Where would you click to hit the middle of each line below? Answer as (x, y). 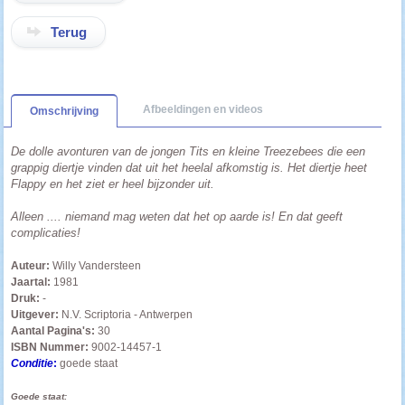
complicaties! (46, 233)
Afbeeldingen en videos (203, 110)
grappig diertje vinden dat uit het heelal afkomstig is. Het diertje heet (189, 168)
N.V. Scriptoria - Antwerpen (127, 315)
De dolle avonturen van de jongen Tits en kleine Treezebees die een (188, 152)
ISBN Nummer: (50, 348)
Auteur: (32, 266)
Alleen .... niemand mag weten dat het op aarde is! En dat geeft (177, 217)
